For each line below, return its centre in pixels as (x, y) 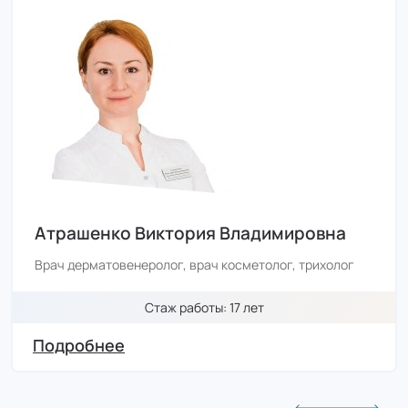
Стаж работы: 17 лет (204, 307)
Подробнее (79, 345)
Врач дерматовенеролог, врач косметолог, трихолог (194, 265)
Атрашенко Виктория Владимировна (190, 233)
